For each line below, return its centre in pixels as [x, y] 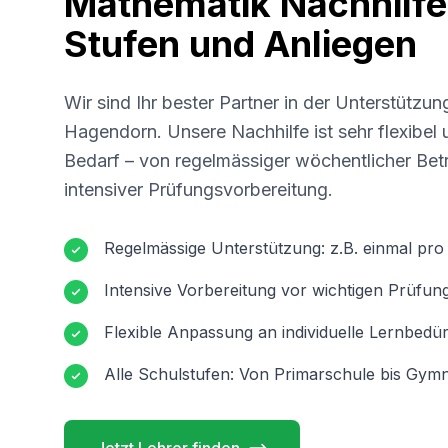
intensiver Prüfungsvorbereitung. [198, 189]
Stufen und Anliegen [240, 44]
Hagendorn [110, 131]
